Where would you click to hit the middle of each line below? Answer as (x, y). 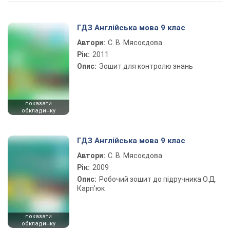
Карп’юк (91, 188)
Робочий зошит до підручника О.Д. (158, 179)
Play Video (152, 21)
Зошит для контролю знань (146, 66)
